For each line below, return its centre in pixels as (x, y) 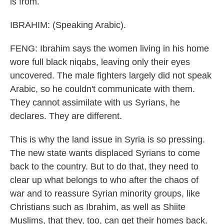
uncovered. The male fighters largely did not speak (111, 75)
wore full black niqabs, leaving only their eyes (100, 62)
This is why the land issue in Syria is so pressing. (107, 139)
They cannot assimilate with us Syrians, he (95, 102)
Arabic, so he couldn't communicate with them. (102, 89)
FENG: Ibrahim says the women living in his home (109, 48)
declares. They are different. (66, 116)
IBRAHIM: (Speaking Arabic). (68, 25)
